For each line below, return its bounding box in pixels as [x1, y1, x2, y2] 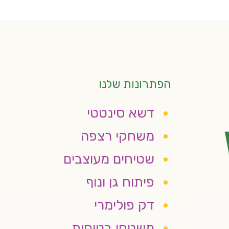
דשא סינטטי [87, 104, 155, 121]
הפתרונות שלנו [99, 76, 172, 91]
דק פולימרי [94, 196, 155, 213]
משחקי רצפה [81, 127, 155, 144]
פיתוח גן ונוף [86, 173, 155, 190]
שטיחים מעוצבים [63, 150, 155, 167]
